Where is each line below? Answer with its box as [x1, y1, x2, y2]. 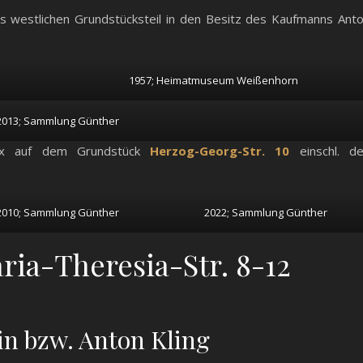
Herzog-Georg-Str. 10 [150, 143, 290, 160]
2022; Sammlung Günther [204, 205, 328, 220]
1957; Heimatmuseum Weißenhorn [129, 73, 299, 88]
